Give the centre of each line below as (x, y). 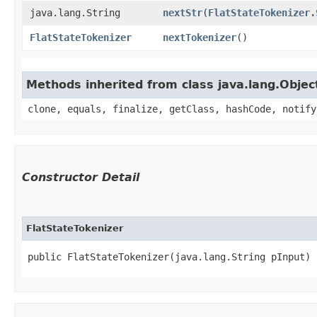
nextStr (183, 12)
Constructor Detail (81, 177)
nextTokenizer (200, 37)
